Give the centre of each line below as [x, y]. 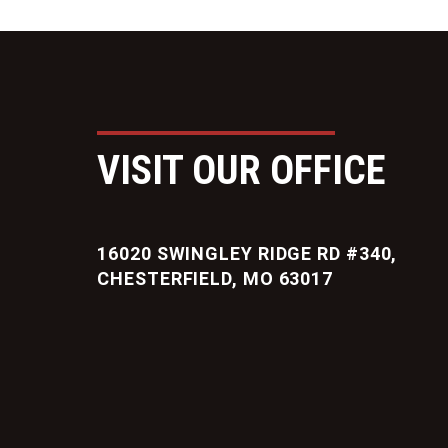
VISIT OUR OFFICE [242, 171]
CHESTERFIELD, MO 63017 [215, 279]
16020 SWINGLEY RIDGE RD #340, [247, 254]
